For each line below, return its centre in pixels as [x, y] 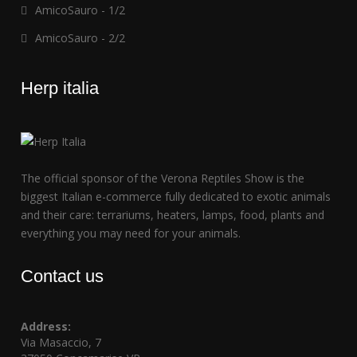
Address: [46, 326]
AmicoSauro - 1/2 [80, 10]
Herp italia [60, 88]
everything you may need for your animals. [131, 233]
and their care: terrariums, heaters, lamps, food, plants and [173, 214]
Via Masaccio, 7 [61, 342]
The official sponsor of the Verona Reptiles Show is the [163, 178]
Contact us [63, 276]
